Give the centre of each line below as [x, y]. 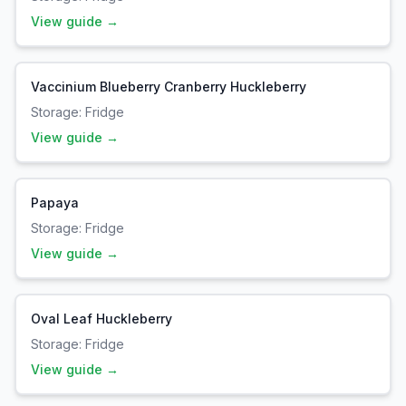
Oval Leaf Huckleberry [101, 319]
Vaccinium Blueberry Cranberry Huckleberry [169, 87]
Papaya [55, 203]
